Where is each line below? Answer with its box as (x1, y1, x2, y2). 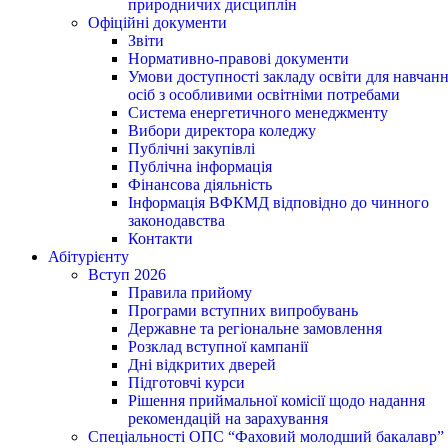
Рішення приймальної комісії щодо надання (128, 391, 425, 409)
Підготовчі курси (128, 373, 245, 391)
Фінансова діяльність (128, 175, 272, 193)
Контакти (128, 229, 193, 247)
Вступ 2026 (88, 265, 166, 283)
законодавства (128, 211, 225, 229)
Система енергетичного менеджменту (128, 103, 388, 121)
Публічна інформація (128, 157, 272, 175)
